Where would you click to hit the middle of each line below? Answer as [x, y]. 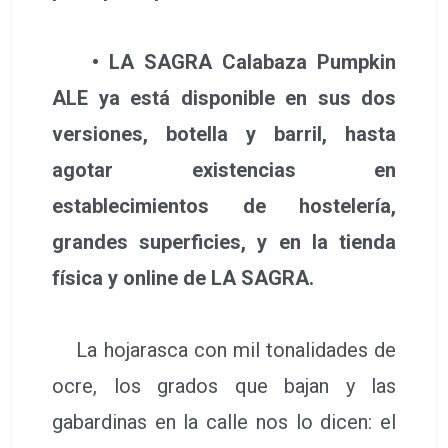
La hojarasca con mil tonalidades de [224, 349]
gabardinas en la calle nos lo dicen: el [224, 421]
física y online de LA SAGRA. [183, 277]
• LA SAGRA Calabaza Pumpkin [224, 61]
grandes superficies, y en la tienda [224, 241]
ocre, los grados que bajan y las [224, 385]
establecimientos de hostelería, [224, 205]
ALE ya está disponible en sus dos [224, 97]
